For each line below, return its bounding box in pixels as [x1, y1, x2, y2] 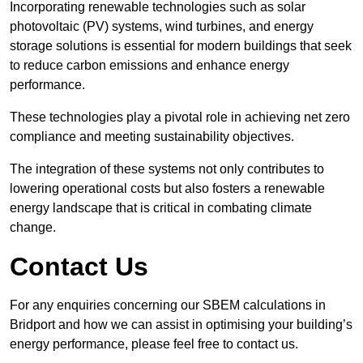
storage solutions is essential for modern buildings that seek [10, 39, 352, 53]
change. [10, 220, 56, 235]
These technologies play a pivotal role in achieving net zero [10, 110, 350, 125]
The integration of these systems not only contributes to [10, 162, 324, 177]
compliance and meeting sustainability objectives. [10, 130, 294, 144]
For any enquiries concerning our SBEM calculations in [10, 298, 326, 313]
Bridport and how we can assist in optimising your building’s [10, 318, 352, 332]
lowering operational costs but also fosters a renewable [10, 181, 325, 196]
